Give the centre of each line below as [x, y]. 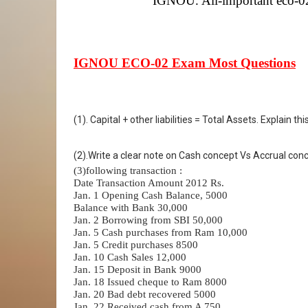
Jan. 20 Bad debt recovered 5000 [145, 294]
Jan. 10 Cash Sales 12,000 [130, 257]
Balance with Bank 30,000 [131, 207]
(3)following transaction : [128, 170]
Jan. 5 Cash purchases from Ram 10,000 [161, 232]
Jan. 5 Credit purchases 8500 [136, 244]
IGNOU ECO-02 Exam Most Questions [185, 63]
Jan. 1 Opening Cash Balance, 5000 [151, 195]
